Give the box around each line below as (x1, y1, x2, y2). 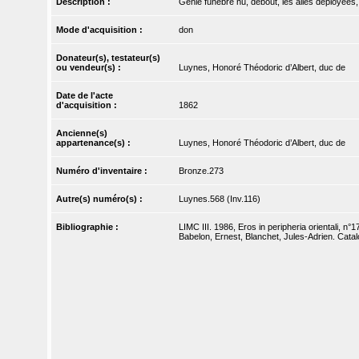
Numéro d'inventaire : (56, 166, 151, 176)
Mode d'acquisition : (56, 25, 146, 35)
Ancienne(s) (56, 128, 108, 139)
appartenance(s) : (56, 138, 134, 148)
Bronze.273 (178, 166, 224, 176)
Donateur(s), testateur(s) (56, 53, 161, 63)
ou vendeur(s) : (56, 63, 124, 73)
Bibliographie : (56, 222, 122, 232)
